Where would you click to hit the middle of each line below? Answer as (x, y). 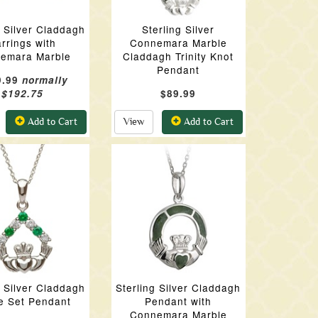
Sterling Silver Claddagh (179, 287)
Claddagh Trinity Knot (179, 56)
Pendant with (179, 301)
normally (45, 80)
